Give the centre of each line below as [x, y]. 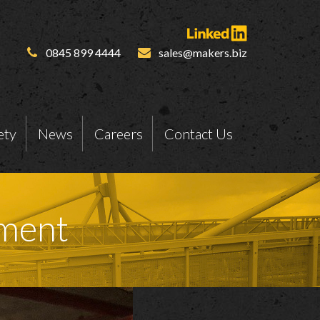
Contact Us [198, 134]
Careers [118, 134]
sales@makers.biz [202, 52]
